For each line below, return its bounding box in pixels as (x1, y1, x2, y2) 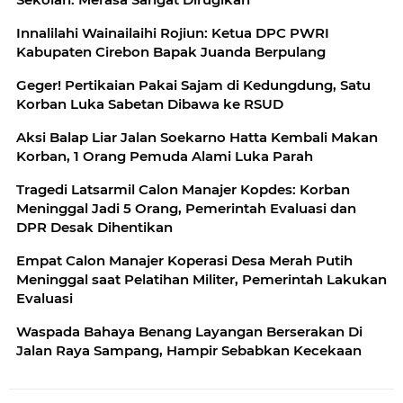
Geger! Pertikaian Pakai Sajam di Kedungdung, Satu (16, 76, 371, 94)
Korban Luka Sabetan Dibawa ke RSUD (16, 95, 283, 113)
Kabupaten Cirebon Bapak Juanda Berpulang (16, 43, 326, 61)
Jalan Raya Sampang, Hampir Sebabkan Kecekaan (16, 342, 362, 360)
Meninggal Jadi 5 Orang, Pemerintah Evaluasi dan (16, 200, 356, 218)
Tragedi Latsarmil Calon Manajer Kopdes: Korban (16, 181, 350, 199)
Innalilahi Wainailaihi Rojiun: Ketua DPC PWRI (16, 24, 329, 42)
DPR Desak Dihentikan (16, 219, 173, 237)
